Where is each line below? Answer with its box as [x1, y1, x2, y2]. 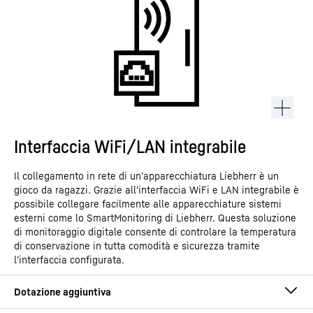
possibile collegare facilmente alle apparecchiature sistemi [14, 198, 282, 210]
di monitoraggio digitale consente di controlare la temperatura [14, 226, 296, 238]
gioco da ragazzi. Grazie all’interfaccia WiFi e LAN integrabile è [14, 184, 299, 196]
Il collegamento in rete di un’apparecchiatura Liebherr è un [14, 170, 279, 182]
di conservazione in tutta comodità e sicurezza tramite [14, 240, 260, 252]
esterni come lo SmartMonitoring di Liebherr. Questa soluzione [14, 212, 296, 224]
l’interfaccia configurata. [14, 254, 124, 265]
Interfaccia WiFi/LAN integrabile [14, 136, 246, 157]
